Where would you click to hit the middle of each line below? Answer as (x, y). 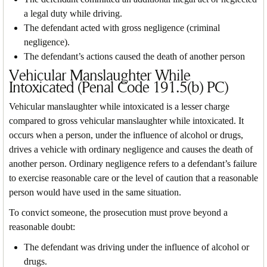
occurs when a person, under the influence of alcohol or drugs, (126, 135)
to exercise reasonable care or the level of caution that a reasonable (133, 178)
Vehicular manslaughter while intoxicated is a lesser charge (119, 106)
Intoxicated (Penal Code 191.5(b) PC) (119, 87)
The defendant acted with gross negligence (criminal (122, 27)
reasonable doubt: (42, 226)
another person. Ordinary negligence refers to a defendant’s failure (133, 163)
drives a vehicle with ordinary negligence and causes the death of (131, 149)
